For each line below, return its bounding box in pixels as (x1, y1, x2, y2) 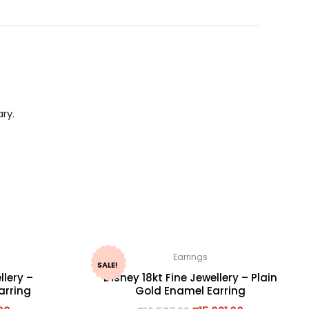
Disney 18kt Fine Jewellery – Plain (103, 270, 278, 285)
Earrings (173, 250, 208, 263)
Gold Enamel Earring (135, 283, 246, 298)
